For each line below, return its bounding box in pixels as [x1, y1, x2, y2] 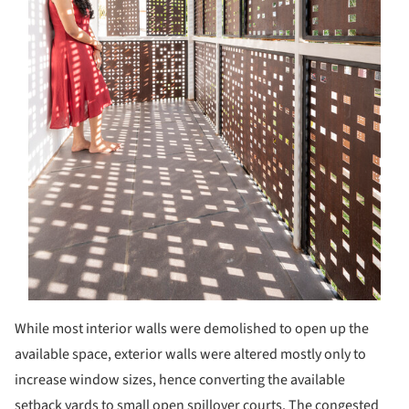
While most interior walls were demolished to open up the [15, 318, 369, 339]
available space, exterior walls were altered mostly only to [15, 343, 366, 364]
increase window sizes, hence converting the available [15, 369, 345, 390]
